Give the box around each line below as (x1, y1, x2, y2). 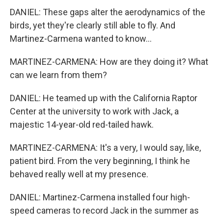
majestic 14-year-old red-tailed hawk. (10, 119, 154, 130)
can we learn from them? (10, 70, 107, 80)
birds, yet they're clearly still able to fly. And (10, 20, 175, 30)
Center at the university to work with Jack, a (10, 106, 179, 116)
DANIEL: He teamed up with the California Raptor (10, 93, 197, 103)
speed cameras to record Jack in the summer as (10, 205, 199, 216)
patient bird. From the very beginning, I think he (10, 156, 190, 166)
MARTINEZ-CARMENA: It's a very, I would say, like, (10, 142, 201, 153)
